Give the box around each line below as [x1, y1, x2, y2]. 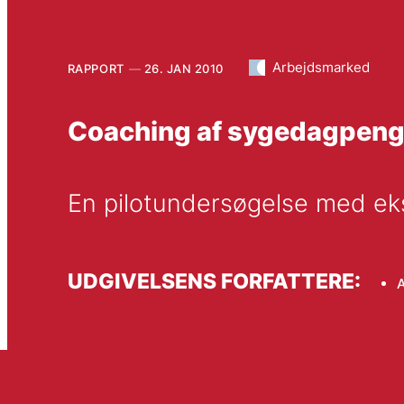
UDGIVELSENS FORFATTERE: [67, 268, 361, 293]
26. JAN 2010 [143, 60, 224, 76]
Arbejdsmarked [271, 58, 370, 76]
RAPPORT [67, 60, 124, 76]
